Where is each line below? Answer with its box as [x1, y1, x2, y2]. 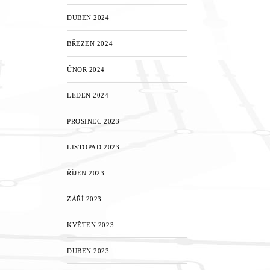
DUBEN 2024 [67, 14, 110, 21]
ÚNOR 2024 [67, 66, 105, 73]
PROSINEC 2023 [67, 118, 120, 125]
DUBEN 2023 [67, 247, 110, 254]
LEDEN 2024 [67, 92, 109, 99]
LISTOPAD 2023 [67, 143, 120, 151]
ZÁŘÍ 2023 [67, 195, 102, 202]
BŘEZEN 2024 [67, 40, 113, 47]
